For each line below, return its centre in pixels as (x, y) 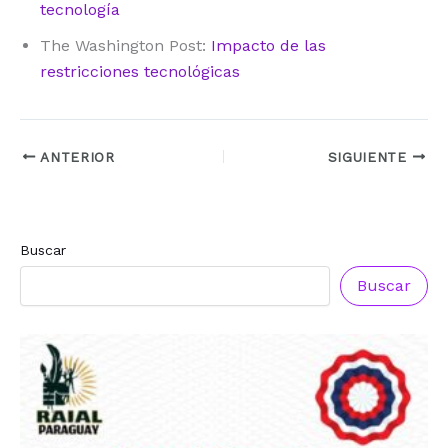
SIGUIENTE (370, 156)
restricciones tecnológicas (140, 71)
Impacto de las (268, 45)
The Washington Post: (125, 45)
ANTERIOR (75, 156)
